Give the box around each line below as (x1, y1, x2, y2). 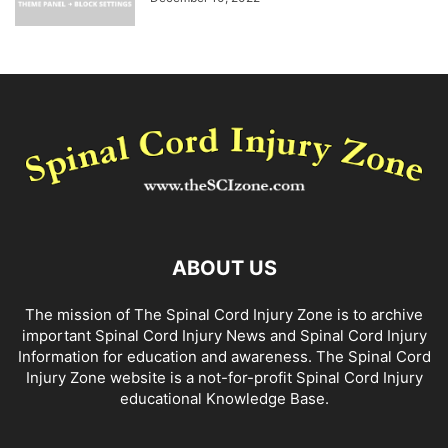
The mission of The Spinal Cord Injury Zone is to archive (25, 304, 423, 324)
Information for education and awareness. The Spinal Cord (17, 346, 431, 366)
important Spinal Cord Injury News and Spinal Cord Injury (21, 325, 427, 345)
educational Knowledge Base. (119, 388, 329, 408)
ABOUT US (171, 255, 277, 280)
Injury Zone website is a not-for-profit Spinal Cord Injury (25, 367, 423, 387)
